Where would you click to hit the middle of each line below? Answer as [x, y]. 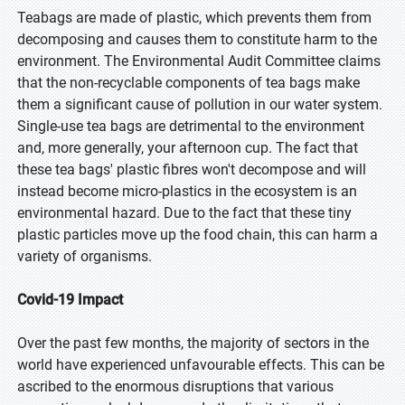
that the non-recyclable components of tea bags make [188, 83]
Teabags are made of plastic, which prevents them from [194, 18]
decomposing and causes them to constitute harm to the [197, 39]
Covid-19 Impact [70, 300]
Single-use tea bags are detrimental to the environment [191, 126]
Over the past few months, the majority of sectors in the [193, 343]
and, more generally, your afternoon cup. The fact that [188, 148]
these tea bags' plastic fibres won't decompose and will [192, 170]
